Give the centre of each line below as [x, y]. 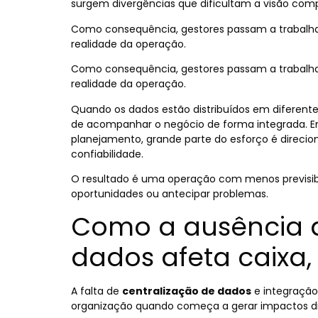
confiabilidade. [107, 154]
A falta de [97, 291]
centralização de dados [187, 291]
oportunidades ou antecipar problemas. [170, 193]
